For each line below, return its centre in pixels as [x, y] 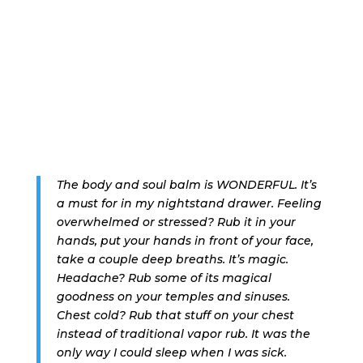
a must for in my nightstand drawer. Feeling [189, 203]
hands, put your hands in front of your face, [185, 240]
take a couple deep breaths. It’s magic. [172, 259]
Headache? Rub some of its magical [164, 278]
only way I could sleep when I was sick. [171, 352]
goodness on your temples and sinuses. [173, 296]
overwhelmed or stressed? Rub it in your [176, 222]
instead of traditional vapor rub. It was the [183, 333]
